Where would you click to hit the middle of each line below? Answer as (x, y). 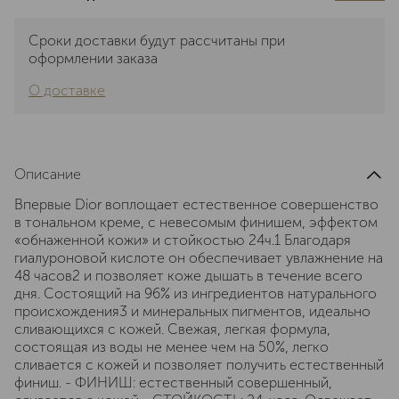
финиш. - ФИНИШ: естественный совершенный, (173, 383)
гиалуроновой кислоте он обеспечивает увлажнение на (199, 258)
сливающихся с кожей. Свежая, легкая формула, (172, 329)
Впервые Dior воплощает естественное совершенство (196, 204)
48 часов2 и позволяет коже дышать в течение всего (188, 276)
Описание (48, 174)
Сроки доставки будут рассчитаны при (157, 41)
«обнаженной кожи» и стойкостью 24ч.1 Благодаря (183, 240)
